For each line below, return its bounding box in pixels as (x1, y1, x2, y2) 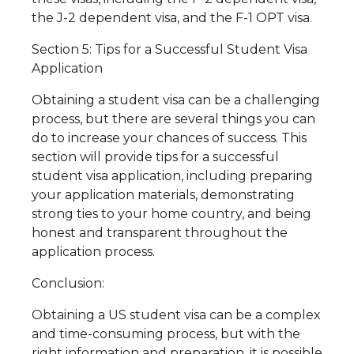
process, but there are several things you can (32, 111, 315, 127)
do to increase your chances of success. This (32, 130, 307, 146)
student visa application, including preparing (32, 168, 313, 184)
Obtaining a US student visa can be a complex (32, 307, 321, 323)
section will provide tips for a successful (32, 149, 279, 165)
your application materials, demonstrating (32, 187, 295, 203)
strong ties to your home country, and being (32, 206, 311, 222)
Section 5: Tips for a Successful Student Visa (32, 42, 307, 58)
